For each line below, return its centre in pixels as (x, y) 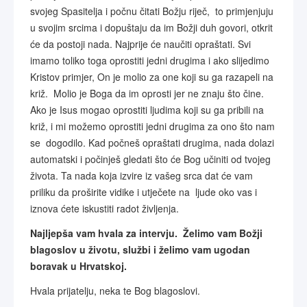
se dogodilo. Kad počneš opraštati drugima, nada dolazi (152, 143)
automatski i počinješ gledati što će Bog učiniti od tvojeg (150, 159)
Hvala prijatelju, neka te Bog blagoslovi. (115, 291)
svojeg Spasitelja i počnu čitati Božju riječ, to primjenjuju (152, 11)
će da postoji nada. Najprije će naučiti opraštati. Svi (140, 44)
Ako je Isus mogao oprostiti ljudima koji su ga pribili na (147, 110)
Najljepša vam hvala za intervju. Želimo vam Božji (146, 233)
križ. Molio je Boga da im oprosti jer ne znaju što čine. (147, 93)
